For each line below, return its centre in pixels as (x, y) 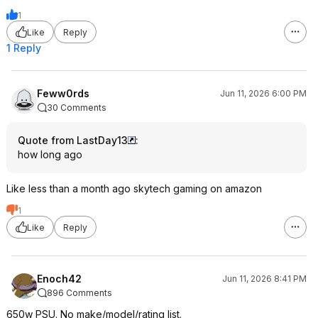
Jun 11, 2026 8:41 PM (264, 279)
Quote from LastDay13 (73, 140)
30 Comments (77, 108)
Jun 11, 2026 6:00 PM (263, 93)
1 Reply (24, 48)
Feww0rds (63, 93)
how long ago (50, 154)
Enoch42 (59, 279)
